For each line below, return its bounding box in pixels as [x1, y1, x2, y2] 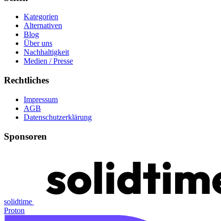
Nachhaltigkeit [24, 48, 69, 57]
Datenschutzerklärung [24, 112, 92, 121]
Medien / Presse [24, 57, 73, 66]
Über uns [24, 39, 52, 48]
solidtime [4, 197, 32, 206]
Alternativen [24, 21, 62, 30]
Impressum [24, 95, 58, 104]
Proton [4, 206, 25, 215]
